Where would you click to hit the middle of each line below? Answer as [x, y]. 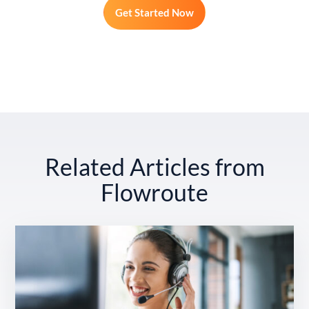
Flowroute [154, 192]
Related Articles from [154, 167]
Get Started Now [154, 12]
